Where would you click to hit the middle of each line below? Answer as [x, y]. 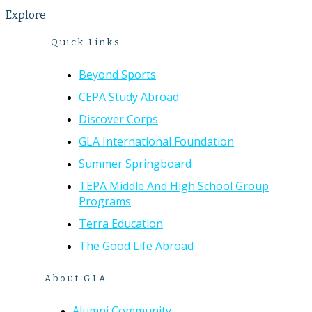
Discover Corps [118, 119]
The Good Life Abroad [136, 246]
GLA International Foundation [156, 142]
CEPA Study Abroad [129, 97]
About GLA [76, 278]
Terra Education [121, 224]
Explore [26, 15]
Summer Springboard [135, 164]
